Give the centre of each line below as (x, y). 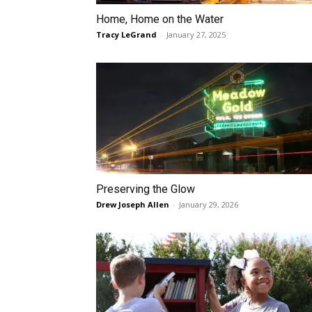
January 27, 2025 (196, 34)
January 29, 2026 (209, 204)
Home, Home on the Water (160, 19)
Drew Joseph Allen (133, 204)
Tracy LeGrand (126, 34)
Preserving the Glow (146, 189)
